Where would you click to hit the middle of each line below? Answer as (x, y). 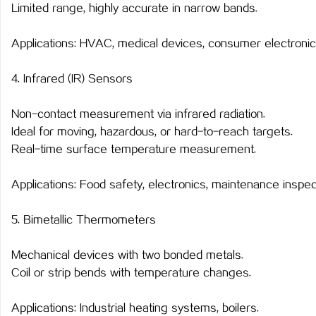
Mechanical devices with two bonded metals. (127, 256)
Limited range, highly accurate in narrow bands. (134, 9)
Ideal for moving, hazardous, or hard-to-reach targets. (152, 132)
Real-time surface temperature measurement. (134, 150)
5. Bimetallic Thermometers (84, 220)
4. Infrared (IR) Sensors (72, 79)
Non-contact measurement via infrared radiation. (138, 115)
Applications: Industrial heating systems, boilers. (135, 309)
